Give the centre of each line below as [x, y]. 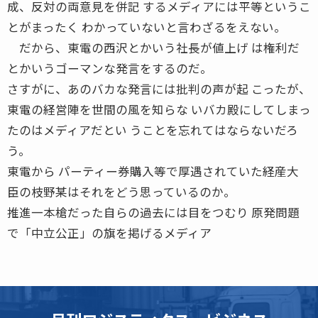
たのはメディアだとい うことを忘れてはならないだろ [153, 130]
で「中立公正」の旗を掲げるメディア [109, 232]
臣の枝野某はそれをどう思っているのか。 [121, 191]
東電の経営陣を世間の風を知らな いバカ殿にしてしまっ [159, 109]
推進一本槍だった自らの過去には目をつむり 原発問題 [153, 212]
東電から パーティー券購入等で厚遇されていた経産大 [153, 171]
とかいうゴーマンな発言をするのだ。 [110, 68]
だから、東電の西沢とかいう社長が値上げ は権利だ [153, 47]
